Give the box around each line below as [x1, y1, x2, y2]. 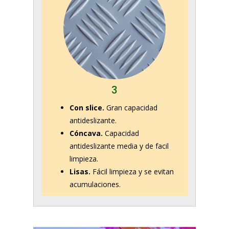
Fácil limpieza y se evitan [90, 167, 174, 177]
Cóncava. [70, 128, 103, 139]
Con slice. [70, 103, 104, 113]
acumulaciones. [70, 179, 121, 190]
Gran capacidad [104, 103, 157, 113]
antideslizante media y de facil [70, 141, 169, 151]
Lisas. [70, 167, 90, 177]
